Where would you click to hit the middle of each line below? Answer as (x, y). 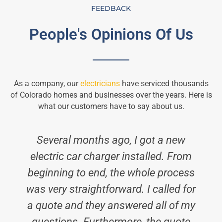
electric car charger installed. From (111, 156)
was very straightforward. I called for (111, 189)
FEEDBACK (111, 9)
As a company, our (47, 84)
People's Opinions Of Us (111, 35)
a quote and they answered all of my (111, 205)
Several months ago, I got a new (111, 140)
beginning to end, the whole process (111, 173)
